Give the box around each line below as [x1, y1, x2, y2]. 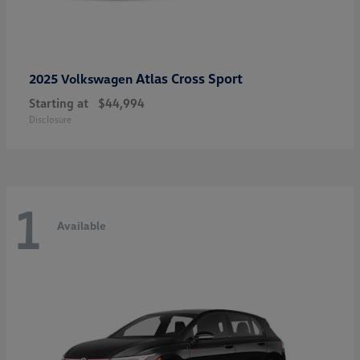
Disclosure [29, 113, 72, 126]
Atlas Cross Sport [136, 70, 243, 88]
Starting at [29, 95, 88, 112]
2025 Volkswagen [29, 71, 136, 88]
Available [57, 218, 106, 232]
